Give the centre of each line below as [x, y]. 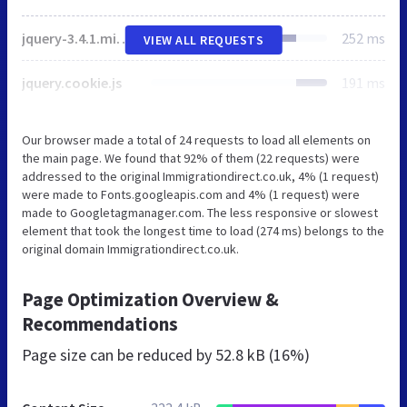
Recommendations [100, 323]
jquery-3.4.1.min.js [124, 38]
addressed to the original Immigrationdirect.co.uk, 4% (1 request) [200, 176]
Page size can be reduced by [119, 354]
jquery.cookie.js [72, 82]
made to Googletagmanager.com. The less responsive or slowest [200, 212]
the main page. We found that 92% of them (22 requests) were [191, 158]
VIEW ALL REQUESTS [203, 40]
